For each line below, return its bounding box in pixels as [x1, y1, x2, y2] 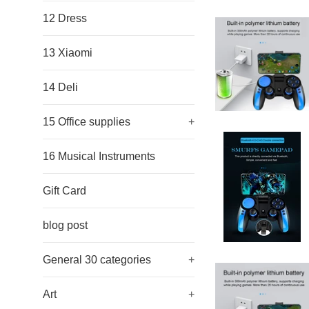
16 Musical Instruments [43, 150, 155, 162]
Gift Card [43, 185, 86, 197]
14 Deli [43, 81, 78, 93]
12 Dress [43, 12, 87, 24]
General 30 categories [43, 254, 151, 266]
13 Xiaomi [43, 47, 92, 59]
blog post [43, 219, 88, 231]
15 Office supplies [43, 116, 130, 128]
